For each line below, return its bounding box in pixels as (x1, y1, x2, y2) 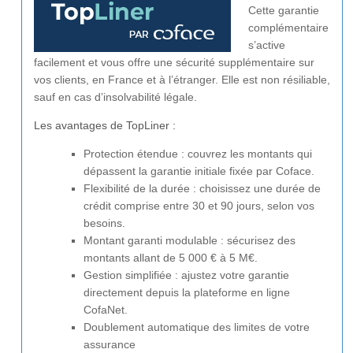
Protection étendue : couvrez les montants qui (84, 147, 312, 161)
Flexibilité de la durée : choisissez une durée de (84, 182, 321, 195)
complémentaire (248, 21, 329, 35)
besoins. (84, 217, 125, 230)
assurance (84, 338, 136, 351)
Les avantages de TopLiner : (34, 119, 176, 132)
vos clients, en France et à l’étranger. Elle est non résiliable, (34, 73, 330, 87)
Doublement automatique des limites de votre (84, 321, 310, 334)
